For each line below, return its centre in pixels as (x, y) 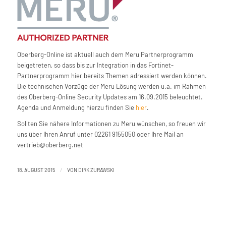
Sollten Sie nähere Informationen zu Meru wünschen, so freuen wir (111, 124)
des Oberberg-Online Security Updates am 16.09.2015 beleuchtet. (110, 97)
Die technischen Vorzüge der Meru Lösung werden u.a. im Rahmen (111, 87)
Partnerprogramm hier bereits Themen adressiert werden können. (112, 76)
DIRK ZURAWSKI (96, 170)
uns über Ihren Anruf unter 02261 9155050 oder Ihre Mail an (100, 134)
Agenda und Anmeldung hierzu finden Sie (76, 108)
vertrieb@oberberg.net (50, 145)
